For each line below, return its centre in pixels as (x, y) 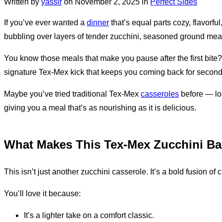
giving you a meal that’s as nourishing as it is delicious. (100, 108)
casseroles (160, 94)
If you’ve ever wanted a (45, 22)
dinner (98, 22)
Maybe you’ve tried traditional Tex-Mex (72, 94)
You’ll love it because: (42, 193)
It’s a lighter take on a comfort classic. (89, 215)
